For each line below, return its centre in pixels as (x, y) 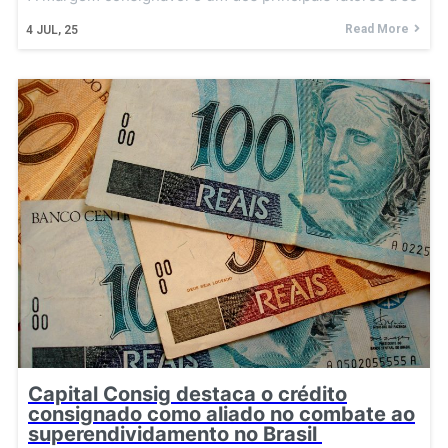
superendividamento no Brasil (175, 433)
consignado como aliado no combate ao (221, 413)
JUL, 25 (57, 30)
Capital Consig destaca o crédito (187, 393)
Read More (377, 29)
